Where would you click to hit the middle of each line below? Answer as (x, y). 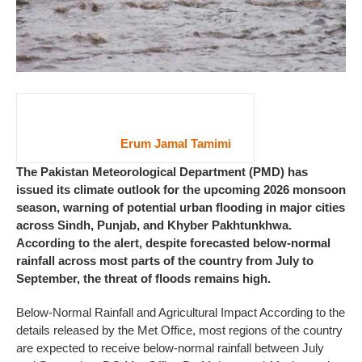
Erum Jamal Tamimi (176, 143)
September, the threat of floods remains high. (143, 278)
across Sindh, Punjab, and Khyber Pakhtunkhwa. (154, 225)
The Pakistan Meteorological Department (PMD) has (162, 171)
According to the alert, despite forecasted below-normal (173, 242)
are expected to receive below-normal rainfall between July (170, 347)
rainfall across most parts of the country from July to (165, 260)
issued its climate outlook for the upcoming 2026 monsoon (181, 189)
